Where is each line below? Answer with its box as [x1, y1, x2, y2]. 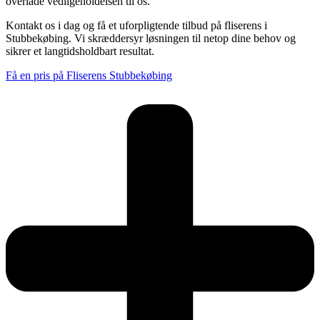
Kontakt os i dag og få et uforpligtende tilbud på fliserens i [6, 19, 267, 31]
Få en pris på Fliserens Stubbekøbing [6, 69, 172, 81]
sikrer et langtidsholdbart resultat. [6, 44, 154, 57]
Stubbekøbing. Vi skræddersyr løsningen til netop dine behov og [6, 31, 296, 44]
